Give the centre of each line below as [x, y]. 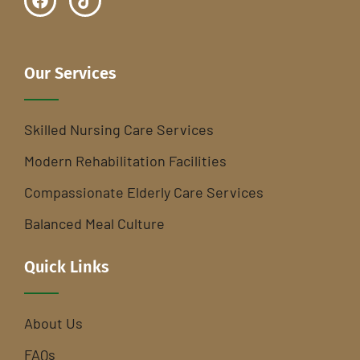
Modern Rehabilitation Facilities [125, 161]
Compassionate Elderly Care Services [144, 192]
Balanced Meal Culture [94, 224]
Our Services [70, 74]
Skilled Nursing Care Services [119, 130]
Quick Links [67, 267]
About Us [53, 323]
